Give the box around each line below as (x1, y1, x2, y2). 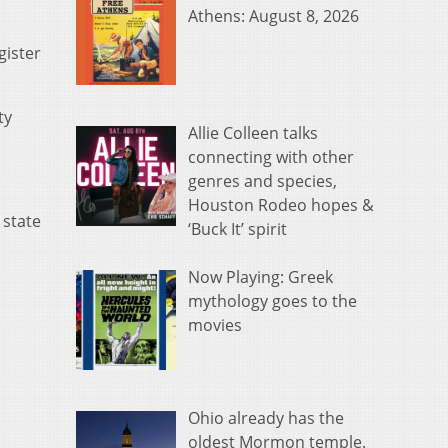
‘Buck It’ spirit (188, 218, 287, 241)
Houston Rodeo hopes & (188, 194, 374, 217)
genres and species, (188, 170, 337, 193)
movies (188, 314, 242, 337)
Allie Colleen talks (188, 122, 318, 145)
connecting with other (188, 146, 354, 169)
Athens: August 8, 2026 (188, 5, 359, 28)
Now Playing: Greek (188, 266, 333, 289)
